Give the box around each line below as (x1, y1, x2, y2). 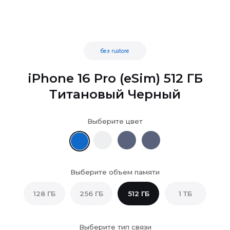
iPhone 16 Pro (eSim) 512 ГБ (27, 65, 199, 81)
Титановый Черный (48, 81, 178, 96)
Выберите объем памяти (69, 160, 157, 169)
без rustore (98, 43, 127, 50)
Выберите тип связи (78, 215, 149, 223)
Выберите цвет (86, 110, 141, 119)
